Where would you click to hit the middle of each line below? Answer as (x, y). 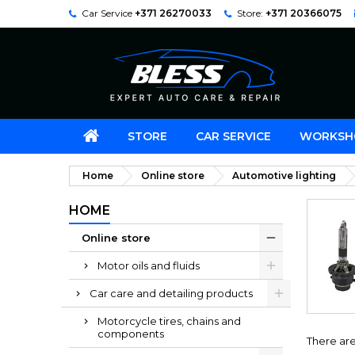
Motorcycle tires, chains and (169, 321)
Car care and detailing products (171, 293)
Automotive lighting (284, 176)
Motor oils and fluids (149, 265)
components (131, 334)
